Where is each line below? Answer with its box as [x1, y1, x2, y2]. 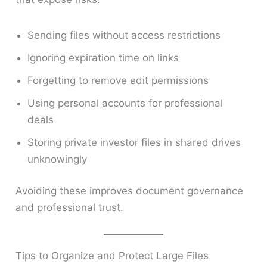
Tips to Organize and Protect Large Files [15, 250, 209, 262]
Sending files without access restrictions [27, 29, 221, 41]
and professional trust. [15, 201, 124, 214]
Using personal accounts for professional [27, 97, 223, 109]
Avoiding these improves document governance [15, 185, 244, 197]
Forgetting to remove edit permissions [27, 74, 209, 86]
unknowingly [27, 153, 88, 165]
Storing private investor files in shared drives [27, 136, 241, 148]
